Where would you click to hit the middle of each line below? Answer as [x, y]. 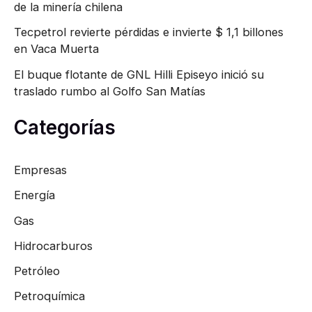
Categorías [65, 128]
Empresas [40, 170]
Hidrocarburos [53, 245]
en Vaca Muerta [56, 49]
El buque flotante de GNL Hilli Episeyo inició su [139, 74]
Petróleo [37, 271]
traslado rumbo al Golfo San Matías [110, 91]
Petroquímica [49, 296]
